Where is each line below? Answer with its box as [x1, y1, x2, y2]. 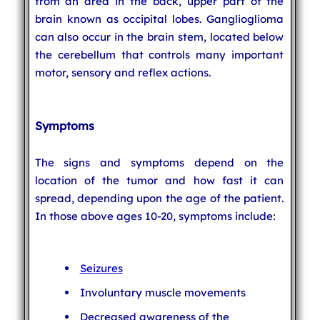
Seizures [79, 261, 123, 275]
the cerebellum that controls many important [34, 47, 284, 61]
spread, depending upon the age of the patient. [34, 191, 284, 205]
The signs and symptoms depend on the [34, 155, 284, 169]
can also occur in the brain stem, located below [34, 29, 284, 44]
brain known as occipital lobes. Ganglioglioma [34, 11, 284, 26]
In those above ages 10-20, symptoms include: [34, 209, 276, 223]
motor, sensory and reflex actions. [34, 65, 211, 79]
